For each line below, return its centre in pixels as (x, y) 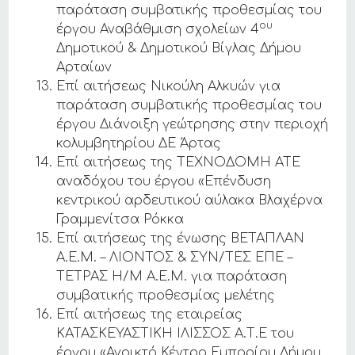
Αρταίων (84, 67)
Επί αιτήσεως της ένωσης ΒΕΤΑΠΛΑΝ (181, 239)
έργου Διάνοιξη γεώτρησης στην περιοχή (193, 124)
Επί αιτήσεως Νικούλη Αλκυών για (169, 86)
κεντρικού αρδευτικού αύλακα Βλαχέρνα (190, 200)
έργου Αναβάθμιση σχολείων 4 (158, 29)
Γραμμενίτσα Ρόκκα (120, 219)
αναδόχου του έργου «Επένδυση (164, 181)
